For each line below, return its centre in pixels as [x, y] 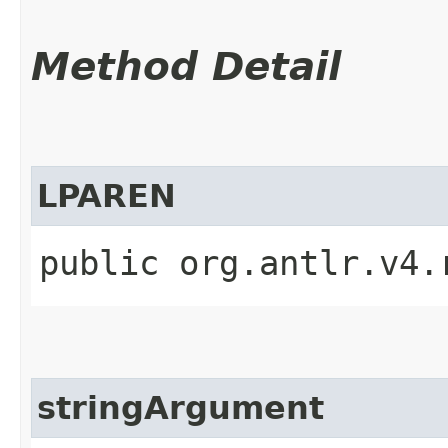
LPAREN [106, 195]
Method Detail [186, 66]
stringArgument [180, 407]
